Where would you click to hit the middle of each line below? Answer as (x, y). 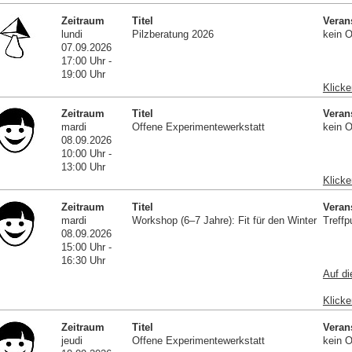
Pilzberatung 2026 (172, 34)
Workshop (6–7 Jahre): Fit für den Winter (224, 220)
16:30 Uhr (84, 260)
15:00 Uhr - (87, 247)
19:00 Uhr (84, 74)
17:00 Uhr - (87, 60)
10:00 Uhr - (87, 154)
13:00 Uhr (84, 167)
